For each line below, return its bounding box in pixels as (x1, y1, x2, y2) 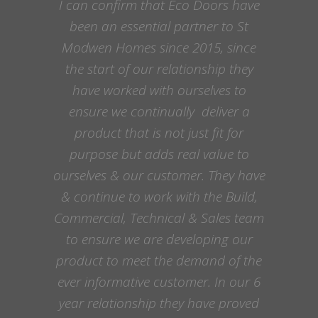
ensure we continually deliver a (68, 102, 250, 121)
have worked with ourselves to (72, 80, 246, 99)
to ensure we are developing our (65, 229, 253, 248)
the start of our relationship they (65, 59, 253, 78)
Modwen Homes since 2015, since (62, 38, 256, 57)
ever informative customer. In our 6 (57, 272, 261, 291)
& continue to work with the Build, (60, 187, 258, 206)
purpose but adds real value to (69, 144, 249, 163)
